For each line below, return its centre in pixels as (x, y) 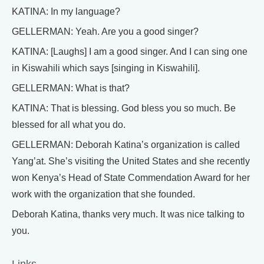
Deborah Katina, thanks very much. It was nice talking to (128, 214)
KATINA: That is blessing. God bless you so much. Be (124, 108)
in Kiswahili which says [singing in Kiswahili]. (106, 68)
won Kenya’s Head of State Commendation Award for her (131, 177)
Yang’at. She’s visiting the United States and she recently (131, 161)
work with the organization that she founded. (103, 194)
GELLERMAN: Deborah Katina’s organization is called (126, 144)
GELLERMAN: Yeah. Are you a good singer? (105, 31)
